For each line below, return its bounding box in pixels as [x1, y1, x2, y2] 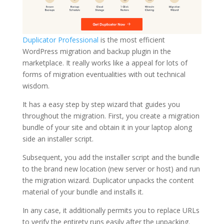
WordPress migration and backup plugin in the [22, 46, 171, 56]
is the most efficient [98, 35, 165, 45]
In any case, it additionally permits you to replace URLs [22, 205, 199, 215]
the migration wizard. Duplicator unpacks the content [22, 175, 194, 185]
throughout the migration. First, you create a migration [22, 111, 199, 121]
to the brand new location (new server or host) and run [22, 164, 200, 174]
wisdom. [22, 81, 49, 91]
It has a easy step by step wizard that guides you [22, 99, 180, 109]
